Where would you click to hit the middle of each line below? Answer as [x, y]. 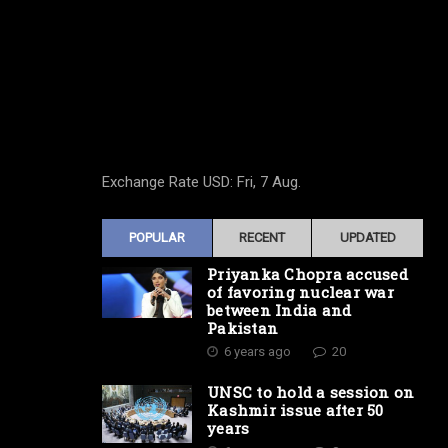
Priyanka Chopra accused [307, 274]
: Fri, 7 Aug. [265, 182]
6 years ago [257, 351]
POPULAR [157, 237]
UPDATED [367, 237]
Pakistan [242, 328]
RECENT [262, 237]
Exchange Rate [152, 182]
